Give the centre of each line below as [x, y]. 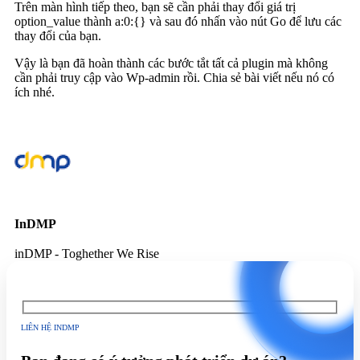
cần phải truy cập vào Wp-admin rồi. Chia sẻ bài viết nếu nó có [174, 78]
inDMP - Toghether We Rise [87, 253]
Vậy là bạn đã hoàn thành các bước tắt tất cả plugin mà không [171, 63]
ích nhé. [35, 92]
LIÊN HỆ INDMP [50, 327]
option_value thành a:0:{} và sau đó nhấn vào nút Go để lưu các [178, 22]
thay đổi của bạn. [58, 36]
